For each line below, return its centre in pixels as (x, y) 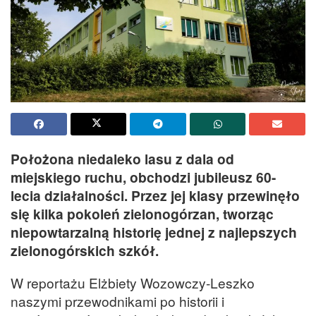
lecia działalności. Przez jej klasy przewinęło (155, 196)
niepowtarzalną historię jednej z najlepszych (154, 232)
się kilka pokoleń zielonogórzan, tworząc (142, 214)
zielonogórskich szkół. (85, 251)
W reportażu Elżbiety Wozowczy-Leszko (133, 282)
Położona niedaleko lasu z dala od (122, 159)
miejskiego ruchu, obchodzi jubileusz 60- (143, 177)
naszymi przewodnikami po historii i (117, 300)
